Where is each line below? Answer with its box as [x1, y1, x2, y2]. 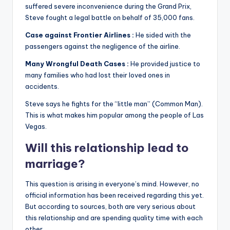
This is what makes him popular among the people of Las [25, 111, 204, 120]
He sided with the [134, 31, 191, 40]
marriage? [25, 157, 85, 171]
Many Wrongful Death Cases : [25, 60, 129, 68]
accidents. [25, 82, 59, 91]
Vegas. [25, 122, 47, 131]
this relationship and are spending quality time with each [25, 214, 203, 222]
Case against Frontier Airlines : [25, 31, 134, 40]
